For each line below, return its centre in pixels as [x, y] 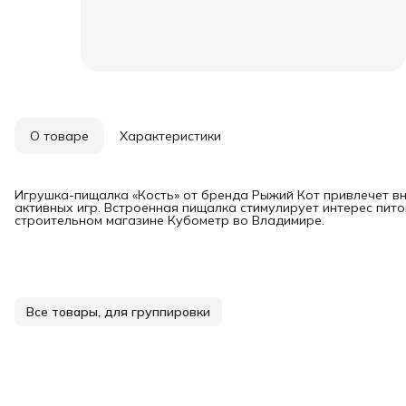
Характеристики [170, 136]
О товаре [59, 136]
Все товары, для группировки [118, 312]
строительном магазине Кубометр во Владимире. [169, 220]
